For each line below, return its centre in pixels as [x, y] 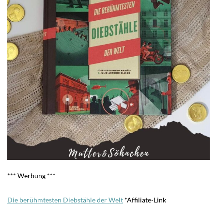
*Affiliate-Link [145, 200]
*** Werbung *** [31, 176]
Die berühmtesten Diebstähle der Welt [65, 200]
